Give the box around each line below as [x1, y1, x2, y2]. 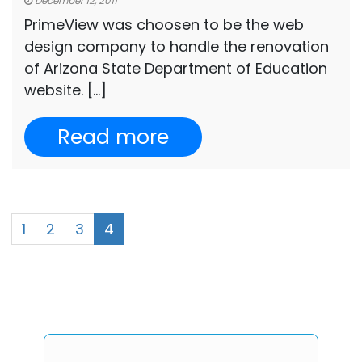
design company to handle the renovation [24, 36, 329, 57]
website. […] [24, 80, 107, 101]
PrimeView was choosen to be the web [24, 15, 304, 36]
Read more [57, 123, 169, 152]
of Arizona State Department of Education [24, 58, 327, 79]
